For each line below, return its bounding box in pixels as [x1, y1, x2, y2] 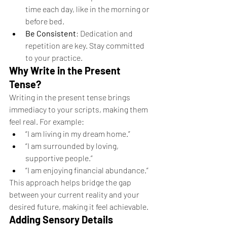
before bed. [25, 16, 64, 26]
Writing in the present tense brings [9, 92, 132, 102]
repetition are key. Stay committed [25, 41, 146, 50]
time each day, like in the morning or [25, 4, 151, 14]
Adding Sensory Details [9, 213, 113, 225]
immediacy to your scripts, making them [9, 104, 149, 114]
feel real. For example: [9, 117, 84, 126]
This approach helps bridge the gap [9, 177, 133, 187]
